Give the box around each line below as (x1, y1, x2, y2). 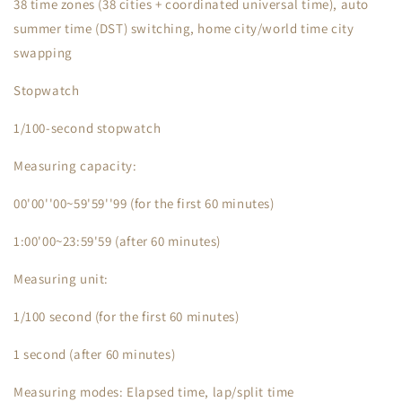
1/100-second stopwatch (13, 119, 162, 136)
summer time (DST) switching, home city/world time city (13, 20, 354, 37)
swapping (13, 44, 73, 61)
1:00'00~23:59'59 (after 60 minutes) (13, 232, 221, 249)
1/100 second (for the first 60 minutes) (13, 308, 240, 325)
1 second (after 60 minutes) (13, 345, 176, 363)
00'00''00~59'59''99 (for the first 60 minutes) (13, 195, 275, 212)
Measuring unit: (13, 270, 112, 287)
